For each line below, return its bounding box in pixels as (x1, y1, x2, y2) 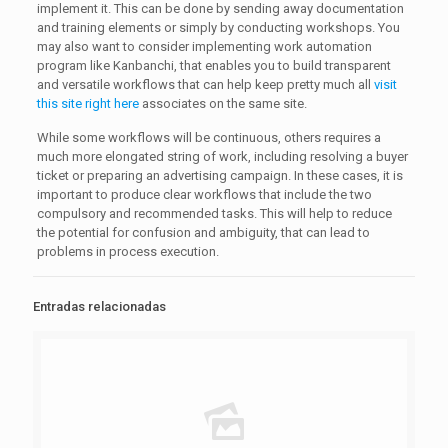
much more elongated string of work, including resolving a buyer (36, 149, 408, 164)
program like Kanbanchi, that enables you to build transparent (36, 58, 391, 73)
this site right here (36, 96, 139, 111)
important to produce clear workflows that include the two (36, 187, 372, 202)
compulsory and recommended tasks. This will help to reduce (36, 206, 392, 221)
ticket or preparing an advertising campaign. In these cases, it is (36, 168, 403, 183)
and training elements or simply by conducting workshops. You (36, 20, 400, 35)
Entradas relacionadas (33, 299, 166, 314)
